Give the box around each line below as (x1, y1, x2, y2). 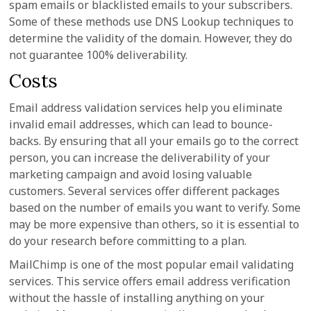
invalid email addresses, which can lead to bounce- (9, 117, 274, 132)
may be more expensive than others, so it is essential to (9, 217, 300, 232)
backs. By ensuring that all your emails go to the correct (9, 133, 299, 149)
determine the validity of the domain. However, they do (9, 31, 293, 46)
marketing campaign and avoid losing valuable (9, 167, 253, 182)
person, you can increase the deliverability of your (9, 150, 271, 165)
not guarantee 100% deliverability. (9, 47, 188, 62)
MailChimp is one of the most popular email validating (9, 257, 294, 272)
